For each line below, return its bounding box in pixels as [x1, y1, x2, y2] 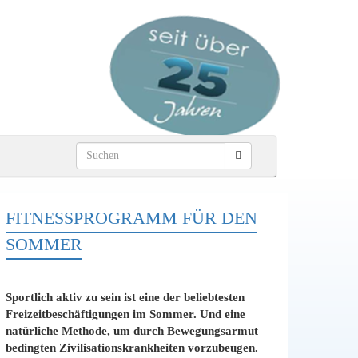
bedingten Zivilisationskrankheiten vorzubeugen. [6, 341, 258, 354]
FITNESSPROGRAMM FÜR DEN [6, 208, 257, 228]
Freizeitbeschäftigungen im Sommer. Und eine [6, 308, 245, 320]
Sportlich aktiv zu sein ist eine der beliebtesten [6, 291, 245, 304]
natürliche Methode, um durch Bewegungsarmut [6, 324, 258, 337]
